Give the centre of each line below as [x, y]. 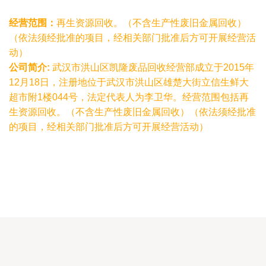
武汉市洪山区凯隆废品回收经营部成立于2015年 [152, 67]
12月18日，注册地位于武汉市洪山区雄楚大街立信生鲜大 [129, 82]
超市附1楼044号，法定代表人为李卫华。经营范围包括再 [129, 97]
